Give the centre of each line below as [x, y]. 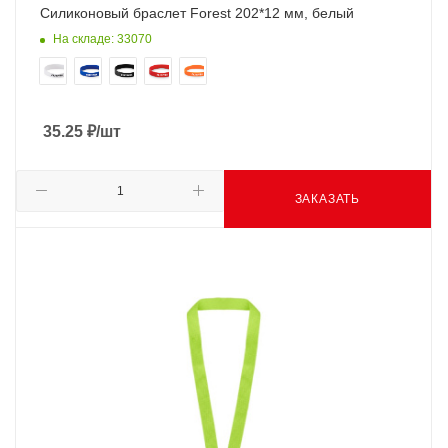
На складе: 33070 [102, 39]
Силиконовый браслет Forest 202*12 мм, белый [197, 13]
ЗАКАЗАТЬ [327, 198]
